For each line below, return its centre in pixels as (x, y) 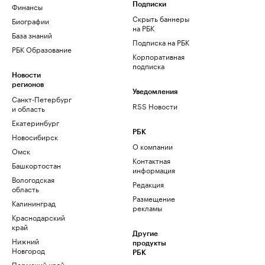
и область (28, 108)
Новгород (28, 250)
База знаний (32, 35)
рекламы (147, 208)
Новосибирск (35, 137)
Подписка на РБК (161, 42)
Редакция (148, 184)
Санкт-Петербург (42, 99)
